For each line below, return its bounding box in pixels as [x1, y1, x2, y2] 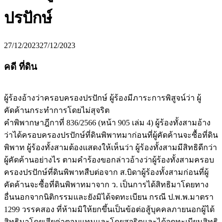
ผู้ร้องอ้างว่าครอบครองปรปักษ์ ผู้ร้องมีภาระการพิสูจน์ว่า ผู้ [4, 94, 201, 103]
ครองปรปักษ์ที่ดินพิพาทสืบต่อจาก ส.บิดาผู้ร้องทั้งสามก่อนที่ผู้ [4, 168, 209, 177]
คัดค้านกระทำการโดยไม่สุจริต [4, 106, 110, 115]
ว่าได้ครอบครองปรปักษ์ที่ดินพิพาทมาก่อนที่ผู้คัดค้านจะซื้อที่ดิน [4, 131, 218, 140]
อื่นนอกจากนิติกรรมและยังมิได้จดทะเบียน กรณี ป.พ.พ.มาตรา [4, 193, 214, 202]
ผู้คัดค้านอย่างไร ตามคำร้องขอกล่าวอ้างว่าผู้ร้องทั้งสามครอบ [4, 156, 214, 165]
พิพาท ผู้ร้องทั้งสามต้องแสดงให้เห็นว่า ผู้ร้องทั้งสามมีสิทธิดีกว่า [4, 143, 217, 152]
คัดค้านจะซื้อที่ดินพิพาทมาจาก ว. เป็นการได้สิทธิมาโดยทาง [4, 180, 209, 189]
